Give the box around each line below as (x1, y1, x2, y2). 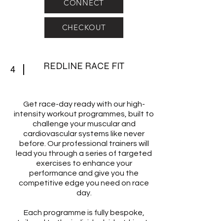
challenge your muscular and (32, 119, 136, 128)
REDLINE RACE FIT (43, 60, 124, 72)
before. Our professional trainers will (19, 139, 149, 147)
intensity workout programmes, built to (14, 110, 154, 118)
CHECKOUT (62, 23, 106, 33)
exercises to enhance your (36, 159, 132, 167)
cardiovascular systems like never (23, 129, 145, 138)
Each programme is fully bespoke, (23, 208, 145, 217)
